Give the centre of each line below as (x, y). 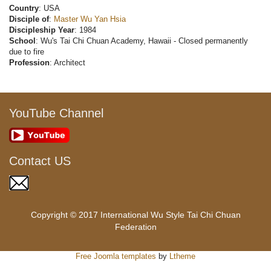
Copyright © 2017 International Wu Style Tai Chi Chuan (135, 215)
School (22, 41)
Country (24, 8)
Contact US (44, 161)
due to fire (27, 52)
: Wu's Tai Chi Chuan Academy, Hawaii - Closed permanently (142, 41)
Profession (29, 63)
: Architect (67, 63)
